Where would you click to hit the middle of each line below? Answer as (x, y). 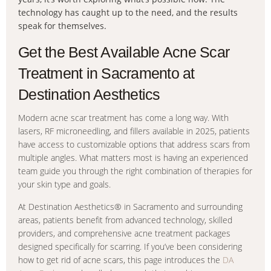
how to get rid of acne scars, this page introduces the (120, 260)
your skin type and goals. (64, 184)
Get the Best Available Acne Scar (124, 52)
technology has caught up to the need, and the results (128, 12)
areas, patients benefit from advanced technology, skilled (125, 220)
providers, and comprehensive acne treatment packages (124, 233)
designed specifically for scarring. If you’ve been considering (130, 247)
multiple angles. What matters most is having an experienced (133, 158)
